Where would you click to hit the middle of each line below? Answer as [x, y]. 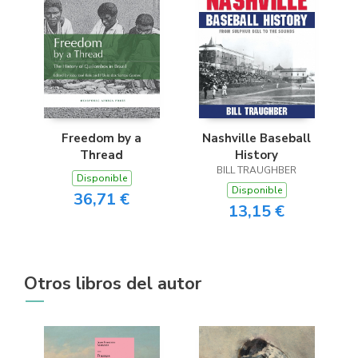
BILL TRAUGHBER [257, 171]
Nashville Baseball [257, 139]
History [257, 155]
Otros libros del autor [113, 284]
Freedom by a [101, 139]
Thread [101, 155]
